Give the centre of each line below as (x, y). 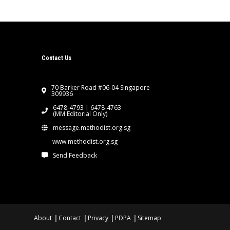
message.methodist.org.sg (91, 128)
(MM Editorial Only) (80, 114)
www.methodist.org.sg (85, 142)
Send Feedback (75, 156)
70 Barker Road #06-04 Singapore (100, 88)
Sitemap (149, 218)
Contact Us (56, 58)
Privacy (98, 218)
